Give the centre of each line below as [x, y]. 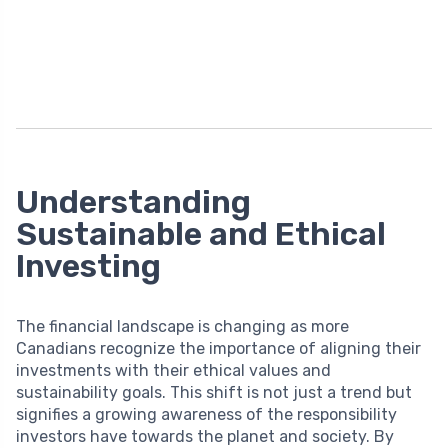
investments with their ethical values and [173, 370]
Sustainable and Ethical [201, 233]
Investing [88, 265]
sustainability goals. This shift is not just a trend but [214, 392]
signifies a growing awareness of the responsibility [206, 414]
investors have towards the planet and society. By [205, 436]
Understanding [133, 201]
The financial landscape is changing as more [182, 326]
